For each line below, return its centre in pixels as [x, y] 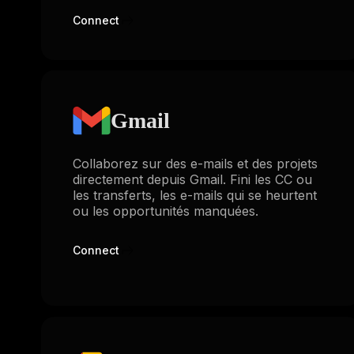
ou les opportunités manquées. [166, 211]
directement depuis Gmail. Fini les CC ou [192, 180]
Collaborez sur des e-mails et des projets [195, 164]
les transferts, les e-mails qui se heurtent [195, 196]
